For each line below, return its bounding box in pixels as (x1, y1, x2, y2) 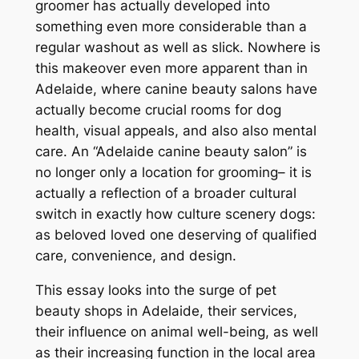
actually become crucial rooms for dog (34, 102, 281, 119)
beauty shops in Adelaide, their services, (34, 302, 297, 319)
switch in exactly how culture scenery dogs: (34, 206, 316, 223)
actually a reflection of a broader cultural (34, 185, 296, 202)
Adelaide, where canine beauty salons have (34, 81, 317, 98)
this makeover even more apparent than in (34, 60, 308, 77)
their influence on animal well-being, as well (34, 323, 318, 340)
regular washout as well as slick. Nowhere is (34, 39, 321, 56)
